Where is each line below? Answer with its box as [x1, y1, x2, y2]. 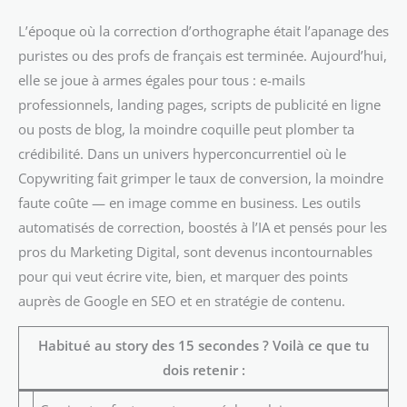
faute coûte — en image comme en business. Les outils [18, 193, 361, 212]
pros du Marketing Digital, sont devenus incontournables [18, 242, 372, 261]
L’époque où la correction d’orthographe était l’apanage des [18, 21, 389, 40]
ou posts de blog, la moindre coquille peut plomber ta [18, 119, 354, 138]
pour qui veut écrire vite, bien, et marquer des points [18, 266, 348, 285]
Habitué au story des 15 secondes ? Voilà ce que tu [37, 336, 370, 355]
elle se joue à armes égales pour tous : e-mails [18, 70, 305, 89]
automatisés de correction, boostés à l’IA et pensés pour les [18, 217, 387, 236]
